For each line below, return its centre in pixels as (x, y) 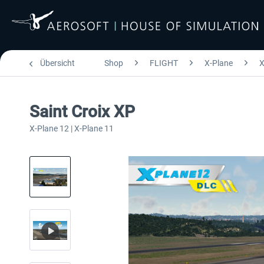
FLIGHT (164, 63)
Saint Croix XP (82, 112)
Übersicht (57, 63)
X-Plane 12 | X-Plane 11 (72, 128)
